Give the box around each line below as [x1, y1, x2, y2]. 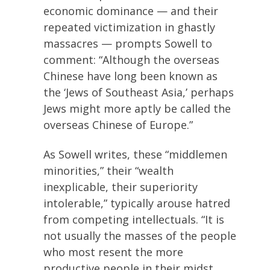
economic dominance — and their [43, 3, 218, 18]
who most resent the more [43, 245, 183, 259]
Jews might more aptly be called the [43, 101, 231, 116]
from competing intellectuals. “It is [43, 212, 224, 227]
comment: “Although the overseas [43, 52, 219, 67]
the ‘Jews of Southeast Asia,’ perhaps [43, 84, 234, 99]
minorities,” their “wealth [43, 163, 174, 178]
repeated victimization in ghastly [43, 19, 215, 34]
